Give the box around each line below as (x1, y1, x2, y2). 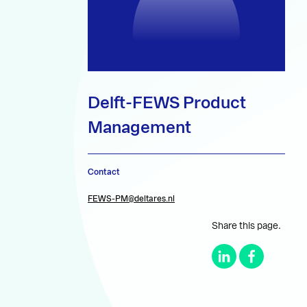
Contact (88, 168, 120, 177)
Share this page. (212, 221, 282, 232)
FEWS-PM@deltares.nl (88, 195, 175, 204)
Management (88, 119, 191, 136)
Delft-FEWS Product (88, 95, 246, 112)
